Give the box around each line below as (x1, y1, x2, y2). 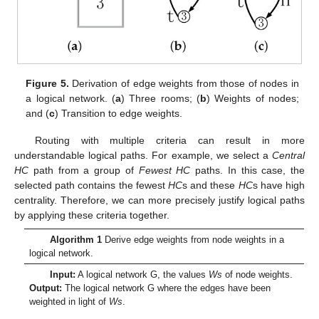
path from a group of (28, 164, 139, 177)
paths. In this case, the (190, 164, 305, 177)
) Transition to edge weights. (55, 108, 183, 120)
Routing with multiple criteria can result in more (34, 135, 305, 147)
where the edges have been (155, 282, 271, 293)
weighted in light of (29, 296, 110, 307)
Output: (29, 282, 63, 293)
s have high (252, 179, 305, 192)
